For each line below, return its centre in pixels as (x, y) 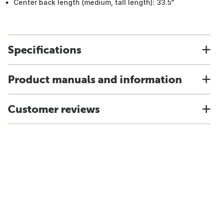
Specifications (45, 50)
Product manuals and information (95, 79)
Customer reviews (54, 109)
